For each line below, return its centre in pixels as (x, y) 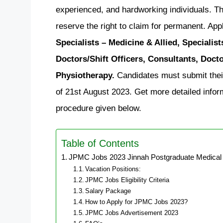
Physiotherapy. (86, 75)
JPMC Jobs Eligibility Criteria (127, 180)
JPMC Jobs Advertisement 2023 (132, 213)
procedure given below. (99, 108)
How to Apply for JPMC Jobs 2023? (137, 202)
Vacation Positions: (113, 169)
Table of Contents (100, 143)
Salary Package (108, 191)
